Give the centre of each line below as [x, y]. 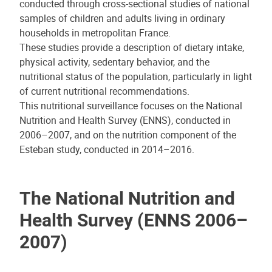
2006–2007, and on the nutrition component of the [128, 135]
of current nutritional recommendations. [104, 91]
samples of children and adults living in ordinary [122, 18]
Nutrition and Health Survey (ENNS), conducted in [125, 120]
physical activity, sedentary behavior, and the [114, 62]
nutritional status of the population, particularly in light [136, 76]
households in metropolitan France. [95, 33]
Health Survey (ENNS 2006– [134, 219]
